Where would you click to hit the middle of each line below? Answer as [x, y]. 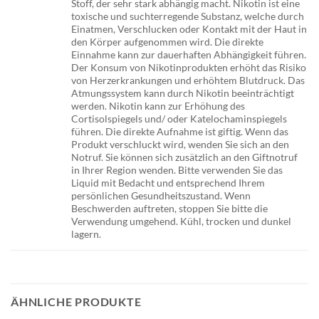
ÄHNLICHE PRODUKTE [76, 302]
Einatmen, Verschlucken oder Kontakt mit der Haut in [189, 28]
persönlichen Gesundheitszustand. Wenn [161, 195]
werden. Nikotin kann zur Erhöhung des [158, 105]
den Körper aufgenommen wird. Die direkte [168, 41]
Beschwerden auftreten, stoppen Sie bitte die [170, 208]
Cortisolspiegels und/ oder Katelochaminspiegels [179, 118]
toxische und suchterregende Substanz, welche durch [188, 16]
